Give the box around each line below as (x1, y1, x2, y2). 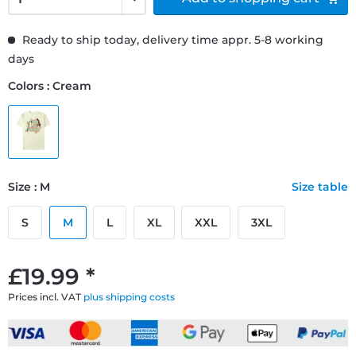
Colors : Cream (8, 78, 91, 93)
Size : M (8, 179, 50, 194)
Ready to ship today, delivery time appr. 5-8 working (19, 32, 323, 47)
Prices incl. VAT (8, 290, 83, 303)
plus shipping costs (83, 290, 175, 303)
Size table (292, 179, 348, 194)
